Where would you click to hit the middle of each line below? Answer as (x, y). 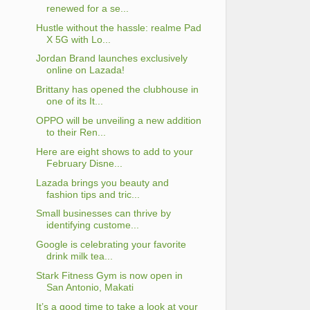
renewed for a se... (87, 8)
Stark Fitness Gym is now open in (109, 275)
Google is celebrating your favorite (111, 245)
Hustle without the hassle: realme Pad (118, 27)
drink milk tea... (79, 256)
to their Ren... (76, 133)
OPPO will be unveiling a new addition (118, 121)
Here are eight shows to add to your (114, 151)
